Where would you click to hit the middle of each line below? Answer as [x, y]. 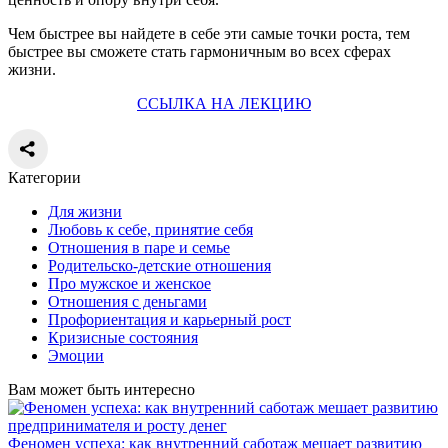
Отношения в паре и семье [139, 247]
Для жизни [85, 211]
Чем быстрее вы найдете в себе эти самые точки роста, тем [209, 33]
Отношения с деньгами [127, 301]
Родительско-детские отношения [159, 265]
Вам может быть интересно [101, 389]
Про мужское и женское [129, 283]
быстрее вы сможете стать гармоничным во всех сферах [199, 51]
